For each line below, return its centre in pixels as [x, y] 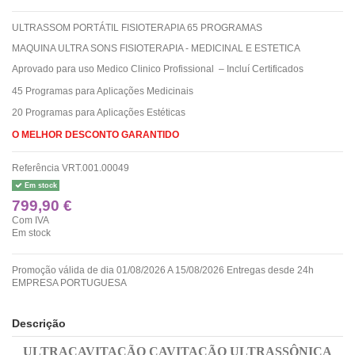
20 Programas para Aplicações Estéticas [100, 113]
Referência [36, 168]
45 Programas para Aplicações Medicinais [103, 91]
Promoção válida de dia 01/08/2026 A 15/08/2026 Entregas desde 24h [163, 270]
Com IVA [31, 220]
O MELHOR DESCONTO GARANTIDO [95, 134]
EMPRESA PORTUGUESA [69, 282]
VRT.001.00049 [95, 168]
